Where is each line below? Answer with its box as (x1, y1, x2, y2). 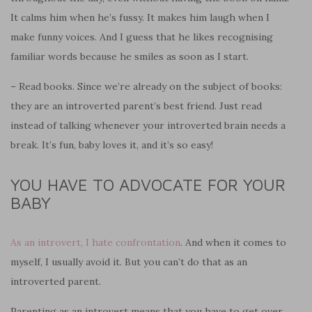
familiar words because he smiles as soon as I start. (10, 49, 249, 63)
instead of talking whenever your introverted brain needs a (10, 118, 286, 132)
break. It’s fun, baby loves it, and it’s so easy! (10, 138, 213, 151)
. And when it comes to (180, 235, 286, 249)
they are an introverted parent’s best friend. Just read (10, 99, 262, 112)
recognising (217, 30, 273, 43)
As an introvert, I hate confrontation (10, 235, 180, 249)
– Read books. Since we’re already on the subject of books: (10, 79, 282, 93)
